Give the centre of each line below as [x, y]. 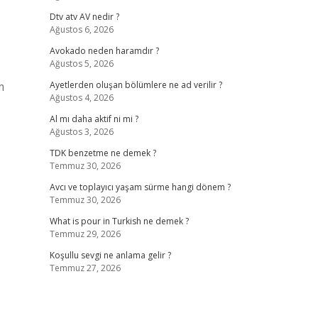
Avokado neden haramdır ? [104, 51]
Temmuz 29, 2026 [85, 234]
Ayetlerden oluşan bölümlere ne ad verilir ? [136, 85]
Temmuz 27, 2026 [85, 268]
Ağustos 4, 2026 [81, 98]
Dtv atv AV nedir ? [84, 17]
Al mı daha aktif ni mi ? [94, 119]
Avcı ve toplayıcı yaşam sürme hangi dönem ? [140, 187]
